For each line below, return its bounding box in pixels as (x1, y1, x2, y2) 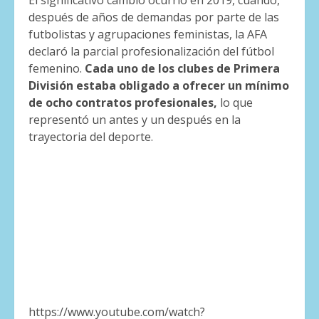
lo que (217, 95, 253, 111)
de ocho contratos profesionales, (28, 95, 217, 111)
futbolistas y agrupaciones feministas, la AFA (28, 26, 267, 43)
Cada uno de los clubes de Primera (85, 61, 280, 77)
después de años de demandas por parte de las (28, 9, 279, 26)
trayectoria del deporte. (28, 129, 153, 145)
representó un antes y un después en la (28, 112, 241, 128)
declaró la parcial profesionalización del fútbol (28, 43, 274, 60)
